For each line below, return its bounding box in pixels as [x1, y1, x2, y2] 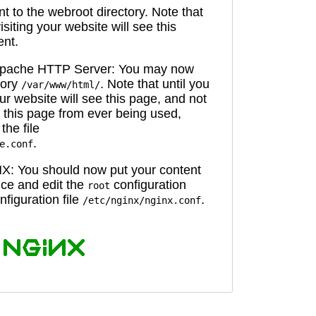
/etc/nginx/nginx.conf [83, 195, 201, 207]
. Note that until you [100, 76, 209, 91]
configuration [110, 178, 186, 193]
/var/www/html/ [21, 78, 100, 90]
